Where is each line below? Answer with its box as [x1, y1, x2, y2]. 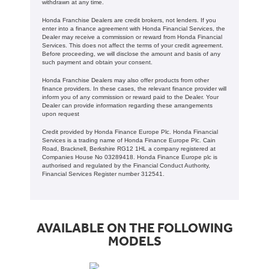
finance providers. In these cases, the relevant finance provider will [42, 85, 226, 92]
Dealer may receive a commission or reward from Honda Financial [42, 34, 222, 41]
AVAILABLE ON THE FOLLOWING [36, 220, 233, 237]
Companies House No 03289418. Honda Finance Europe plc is [42, 154, 217, 161]
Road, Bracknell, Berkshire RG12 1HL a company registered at [42, 145, 216, 153]
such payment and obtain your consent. [42, 59, 153, 66]
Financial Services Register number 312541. [42, 171, 165, 178]
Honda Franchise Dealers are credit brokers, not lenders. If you [42, 17, 216, 24]
